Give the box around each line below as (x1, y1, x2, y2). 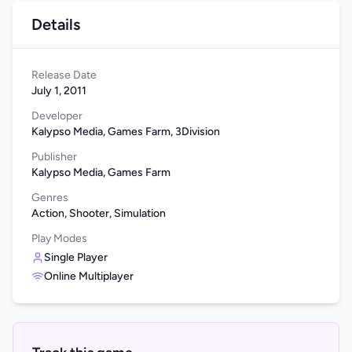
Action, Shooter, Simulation (31, 207, 166, 221)
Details (31, 15, 80, 35)
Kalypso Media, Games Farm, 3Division (31, 125, 220, 139)
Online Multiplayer (44, 269, 134, 284)
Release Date (31, 68, 97, 82)
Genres (31, 191, 68, 205)
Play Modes (31, 232, 87, 246)
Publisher (31, 150, 77, 164)
